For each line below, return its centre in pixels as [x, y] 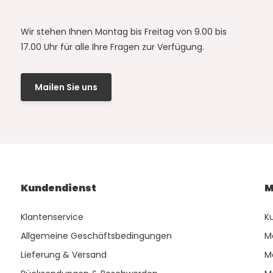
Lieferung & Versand [63, 255]
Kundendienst [58, 188]
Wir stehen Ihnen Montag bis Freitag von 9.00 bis [123, 32]
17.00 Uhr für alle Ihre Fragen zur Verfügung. [112, 47]
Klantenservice [52, 217]
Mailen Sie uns [66, 87]
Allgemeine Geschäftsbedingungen [96, 236]
